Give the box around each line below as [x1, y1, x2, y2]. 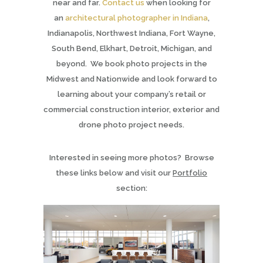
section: [116, 183, 147, 193]
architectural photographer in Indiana [65, 13, 208, 22]
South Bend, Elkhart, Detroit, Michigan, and [51, 43, 212, 53]
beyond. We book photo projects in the [56, 59, 207, 68]
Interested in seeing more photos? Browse [49, 153, 214, 162]
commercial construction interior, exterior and [43, 104, 220, 114]
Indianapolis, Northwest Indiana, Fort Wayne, [48, 28, 215, 38]
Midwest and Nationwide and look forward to [46, 74, 217, 83]
